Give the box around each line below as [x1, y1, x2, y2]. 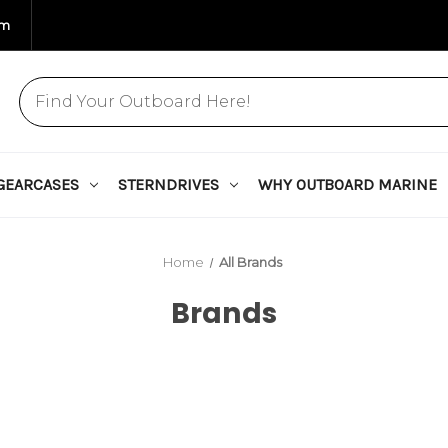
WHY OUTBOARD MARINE [257, 175, 437, 194]
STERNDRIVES [117, 175, 219, 194]
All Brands [218, 254, 282, 270]
